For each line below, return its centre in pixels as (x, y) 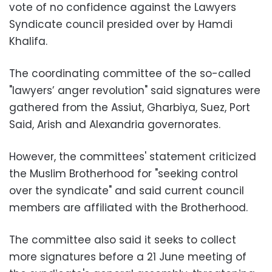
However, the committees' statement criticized (133, 157)
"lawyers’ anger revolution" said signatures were (135, 90)
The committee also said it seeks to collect (123, 240)
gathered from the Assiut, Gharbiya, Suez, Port (130, 107)
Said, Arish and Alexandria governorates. (115, 124)
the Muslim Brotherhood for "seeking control (124, 174)
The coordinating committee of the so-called (130, 73)
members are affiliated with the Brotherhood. (128, 208)
